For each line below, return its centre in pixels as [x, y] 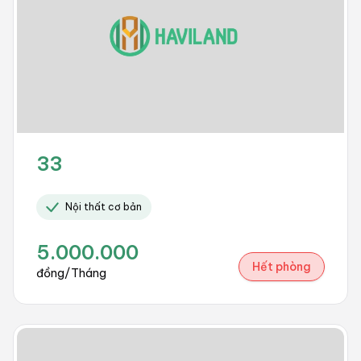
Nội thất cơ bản [104, 207]
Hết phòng [282, 267]
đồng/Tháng [71, 274]
